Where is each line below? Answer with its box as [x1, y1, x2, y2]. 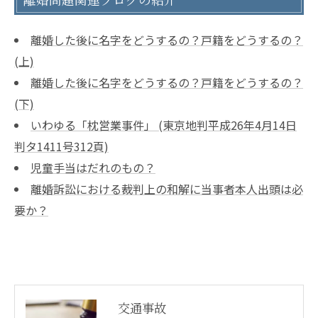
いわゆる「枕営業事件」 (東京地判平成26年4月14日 [30, 116, 297, 133]
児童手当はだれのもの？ [30, 158, 155, 176]
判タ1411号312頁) [14, 137, 109, 155]
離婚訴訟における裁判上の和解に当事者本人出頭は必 [30, 180, 303, 197]
